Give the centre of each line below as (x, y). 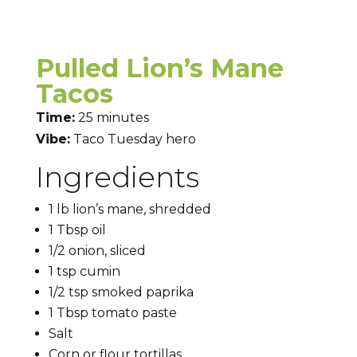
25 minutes (112, 118)
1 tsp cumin (84, 272)
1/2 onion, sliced (97, 251)
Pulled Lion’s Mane (159, 69)
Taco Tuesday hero (133, 139)
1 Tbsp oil (77, 230)
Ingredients (117, 177)
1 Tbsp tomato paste (112, 313)
